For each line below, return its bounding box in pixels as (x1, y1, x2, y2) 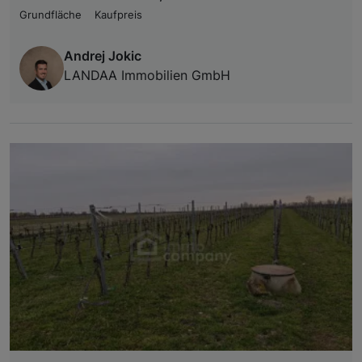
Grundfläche (19, 8, 82, 21)
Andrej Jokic (64, 47, 141, 64)
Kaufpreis (95, 8, 142, 21)
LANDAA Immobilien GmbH (64, 66, 230, 83)
